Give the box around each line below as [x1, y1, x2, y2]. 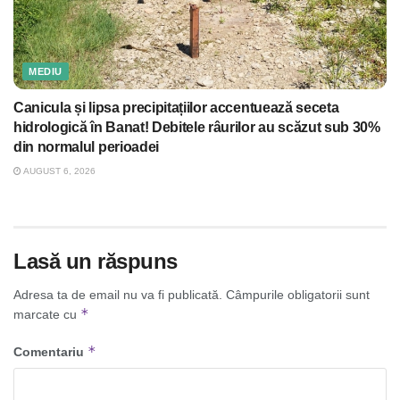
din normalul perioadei [13, 139, 159, 155]
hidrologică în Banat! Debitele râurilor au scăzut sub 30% [13, 120, 380, 136]
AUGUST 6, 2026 [21, 166, 96, 177]
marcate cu [13, 307, 80, 322]
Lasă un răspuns [13, 249, 178, 274]
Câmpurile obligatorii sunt [226, 287, 370, 303]
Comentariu [13, 345, 87, 360]
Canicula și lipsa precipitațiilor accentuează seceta [13, 100, 339, 116]
